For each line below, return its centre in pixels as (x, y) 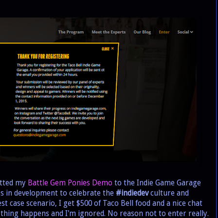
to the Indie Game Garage (157, 183)
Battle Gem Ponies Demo (70, 183)
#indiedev (132, 193)
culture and (169, 193)
